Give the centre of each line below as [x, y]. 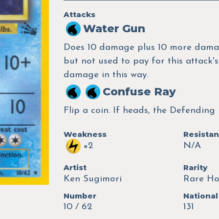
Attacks [79, 14]
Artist [75, 167]
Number [80, 196]
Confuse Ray [139, 91]
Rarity [195, 167]
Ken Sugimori [92, 179]
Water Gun [114, 28]
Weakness [85, 134]
